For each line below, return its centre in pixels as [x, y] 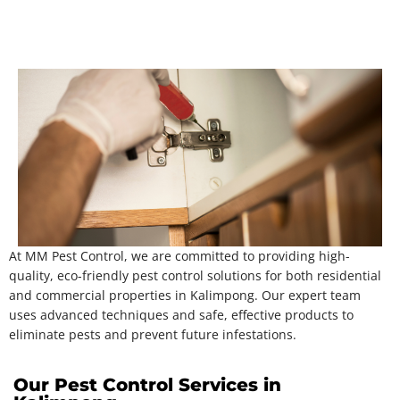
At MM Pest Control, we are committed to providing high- [179, 255]
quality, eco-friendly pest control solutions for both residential [195, 275]
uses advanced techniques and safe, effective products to [181, 314]
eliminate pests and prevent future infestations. [153, 334]
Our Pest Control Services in [147, 384]
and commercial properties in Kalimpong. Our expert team [185, 295]
